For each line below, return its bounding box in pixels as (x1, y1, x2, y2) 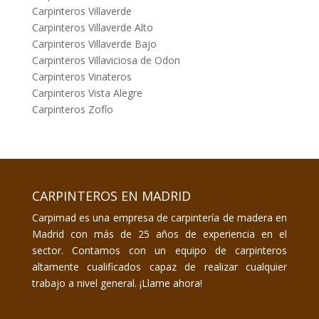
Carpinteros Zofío (31, 103, 113, 117)
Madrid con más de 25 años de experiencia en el (31, 227, 288, 241)
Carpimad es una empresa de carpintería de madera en (31, 211, 288, 225)
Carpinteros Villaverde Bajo (31, 37, 157, 51)
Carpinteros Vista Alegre (31, 86, 142, 100)
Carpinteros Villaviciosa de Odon (31, 53, 180, 68)
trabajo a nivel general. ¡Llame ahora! (31, 276, 202, 291)
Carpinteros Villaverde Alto (31, 21, 153, 35)
